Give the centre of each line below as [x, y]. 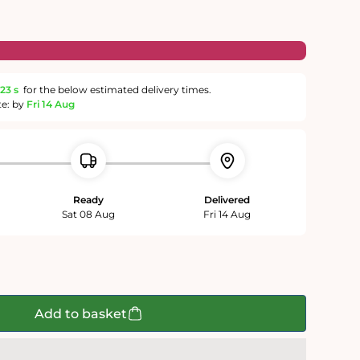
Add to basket [81, 313]
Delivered [227, 200]
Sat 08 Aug [89, 215]
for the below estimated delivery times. [116, 90]
